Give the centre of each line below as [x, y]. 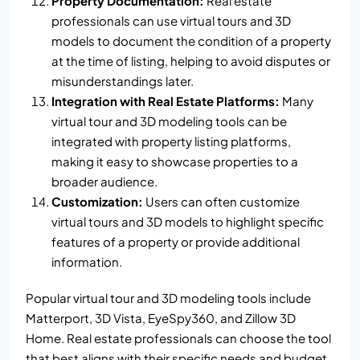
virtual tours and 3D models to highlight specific [188, 221]
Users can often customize [221, 201]
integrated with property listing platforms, [171, 141]
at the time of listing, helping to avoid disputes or [191, 60]
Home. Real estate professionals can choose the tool [178, 337]
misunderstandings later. [123, 80]
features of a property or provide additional [176, 241]
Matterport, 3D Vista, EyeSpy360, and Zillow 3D [161, 317]
